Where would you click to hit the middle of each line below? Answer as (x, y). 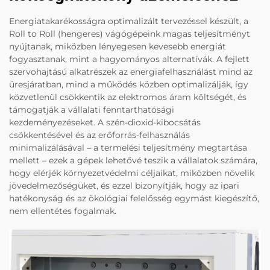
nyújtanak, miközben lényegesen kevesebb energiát (118, 47)
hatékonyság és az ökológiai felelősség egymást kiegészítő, (134, 199)
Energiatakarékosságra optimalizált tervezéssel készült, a (129, 21)
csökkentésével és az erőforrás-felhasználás (99, 135)
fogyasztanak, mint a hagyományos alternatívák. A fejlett (129, 59)
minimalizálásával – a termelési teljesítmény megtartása (128, 148)
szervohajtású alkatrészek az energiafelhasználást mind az (131, 72)
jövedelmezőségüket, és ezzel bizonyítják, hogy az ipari (124, 186)
